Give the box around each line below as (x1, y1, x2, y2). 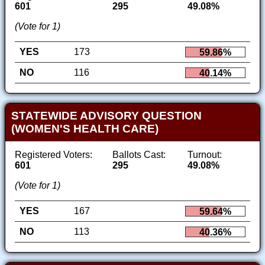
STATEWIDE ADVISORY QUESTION (11, 109, 202, 122)
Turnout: (187, 149, 222, 160)
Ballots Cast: (112, 149, 166, 160)
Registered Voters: (15, 149, 92, 160)
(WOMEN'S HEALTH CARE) (11, 122, 159, 135)
